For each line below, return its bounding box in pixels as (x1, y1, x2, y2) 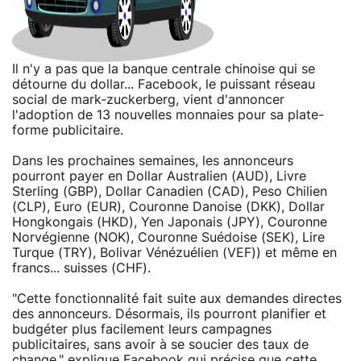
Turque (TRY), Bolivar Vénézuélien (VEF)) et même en (12, 246, 337, 259)
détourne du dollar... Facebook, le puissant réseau (12, 77, 315, 91)
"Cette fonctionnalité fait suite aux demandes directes (12, 292, 342, 305)
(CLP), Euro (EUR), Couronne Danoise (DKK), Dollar (12, 200, 325, 214)
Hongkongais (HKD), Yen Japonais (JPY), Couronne (12, 215, 327, 229)
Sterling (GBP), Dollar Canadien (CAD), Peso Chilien (12, 185, 327, 198)
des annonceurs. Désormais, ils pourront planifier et (12, 307, 326, 321)
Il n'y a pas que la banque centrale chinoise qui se (12, 62, 315, 76)
